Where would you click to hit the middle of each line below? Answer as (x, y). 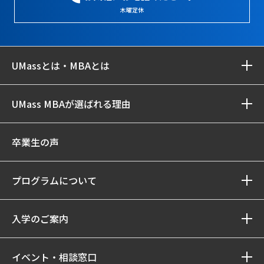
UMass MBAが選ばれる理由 (71, 104)
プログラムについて (54, 180)
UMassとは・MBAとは (61, 65)
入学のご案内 (40, 219)
